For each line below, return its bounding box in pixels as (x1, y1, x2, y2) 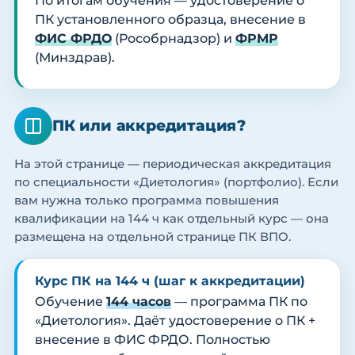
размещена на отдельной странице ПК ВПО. (14, 229, 291, 245)
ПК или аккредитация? (52, 116, 246, 136)
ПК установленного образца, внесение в (35, 12, 306, 28)
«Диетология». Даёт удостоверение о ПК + (35, 313, 315, 329)
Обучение (35, 294, 106, 310)
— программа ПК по (171, 294, 307, 310)
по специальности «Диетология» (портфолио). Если (14, 174, 338, 190)
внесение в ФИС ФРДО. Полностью (35, 332, 270, 348)
